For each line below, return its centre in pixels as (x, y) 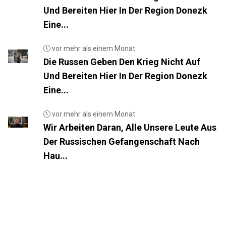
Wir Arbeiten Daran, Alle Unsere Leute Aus (130, 127)
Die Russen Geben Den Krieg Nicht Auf (122, 62)
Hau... (55, 155)
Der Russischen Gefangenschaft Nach (121, 141)
